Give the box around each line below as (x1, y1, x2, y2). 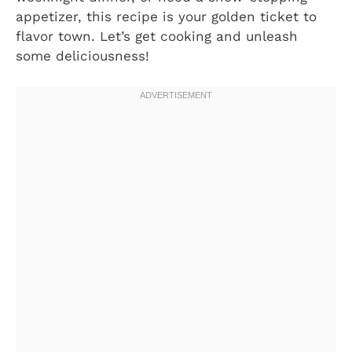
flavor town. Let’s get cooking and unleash (16, 28, 298, 45)
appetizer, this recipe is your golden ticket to (16, 9, 317, 25)
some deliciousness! (16, 48, 149, 64)
